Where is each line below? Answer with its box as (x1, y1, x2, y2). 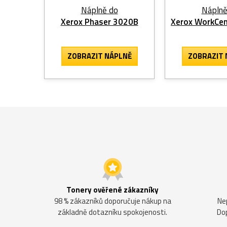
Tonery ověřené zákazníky (66, 183, 159, 196)
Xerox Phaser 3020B (60, 15, 138, 28)
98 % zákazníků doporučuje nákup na (54, 195, 171, 207)
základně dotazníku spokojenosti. (58, 206, 167, 218)
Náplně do (81, 3, 118, 17)
